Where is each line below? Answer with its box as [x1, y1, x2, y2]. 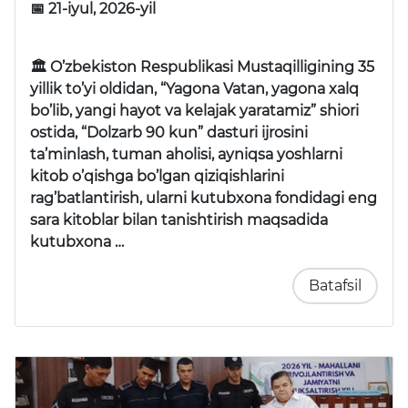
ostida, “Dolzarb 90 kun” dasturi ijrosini [30, 123, 308, 141]
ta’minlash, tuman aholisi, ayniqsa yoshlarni [30, 145, 342, 163]
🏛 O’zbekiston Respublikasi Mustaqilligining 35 [30, 57, 374, 76]
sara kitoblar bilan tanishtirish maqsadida [30, 210, 328, 229]
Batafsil [309, 276, 362, 294]
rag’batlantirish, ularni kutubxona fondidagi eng [30, 189, 377, 207]
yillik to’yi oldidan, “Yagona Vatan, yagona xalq [30, 79, 359, 97]
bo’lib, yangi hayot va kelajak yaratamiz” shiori [30, 101, 359, 119]
